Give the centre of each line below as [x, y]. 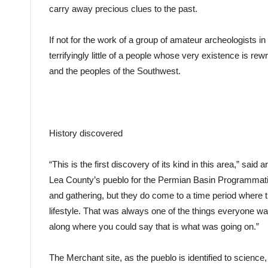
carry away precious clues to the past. [123, 8]
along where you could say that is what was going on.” [154, 226]
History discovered [86, 133]
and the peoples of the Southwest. [115, 71]
